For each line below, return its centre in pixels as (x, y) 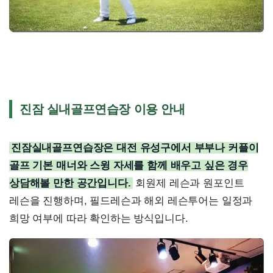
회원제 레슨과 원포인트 (188, 183)
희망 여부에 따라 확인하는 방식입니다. (99, 219)
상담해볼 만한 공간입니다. (70, 183)
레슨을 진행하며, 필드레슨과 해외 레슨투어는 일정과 (131, 201)
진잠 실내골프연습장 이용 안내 (102, 109)
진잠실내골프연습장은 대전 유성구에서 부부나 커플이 (135, 148)
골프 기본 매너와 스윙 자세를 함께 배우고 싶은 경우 (129, 166)
